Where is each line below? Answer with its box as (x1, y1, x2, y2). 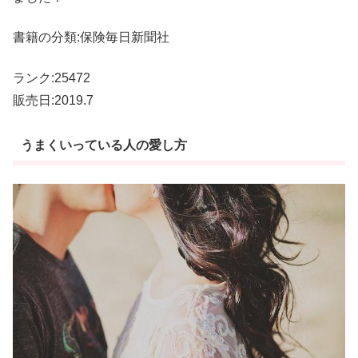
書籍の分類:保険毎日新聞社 (13, 30, 169, 45)
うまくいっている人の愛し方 (20, 137, 187, 152)
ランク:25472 (13, 70, 90, 85)
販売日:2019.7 (13, 93, 93, 107)
